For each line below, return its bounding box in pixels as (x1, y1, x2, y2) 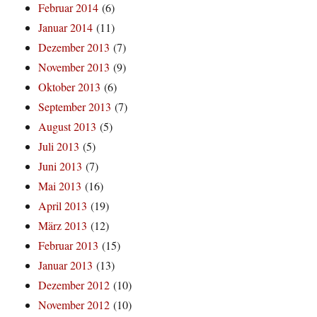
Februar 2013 (38, 238, 99, 253)
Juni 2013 (38, 158, 83, 174)
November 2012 (38, 297, 110, 313)
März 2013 (38, 218, 88, 234)
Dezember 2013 (38, 40, 110, 55)
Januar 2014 (38, 20, 93, 35)
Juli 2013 (38, 139, 80, 154)
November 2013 (38, 59, 110, 75)
